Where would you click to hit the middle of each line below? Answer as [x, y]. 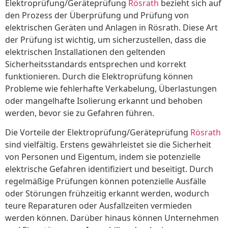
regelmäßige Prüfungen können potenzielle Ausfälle [106, 181]
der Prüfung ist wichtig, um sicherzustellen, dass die [106, 40]
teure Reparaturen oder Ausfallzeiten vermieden [98, 206]
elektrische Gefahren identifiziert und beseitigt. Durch [109, 169]
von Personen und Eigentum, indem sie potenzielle [103, 157]
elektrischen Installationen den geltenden [85, 52]
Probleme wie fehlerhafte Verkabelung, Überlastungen [111, 89]
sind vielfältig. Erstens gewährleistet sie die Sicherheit [108, 145]
